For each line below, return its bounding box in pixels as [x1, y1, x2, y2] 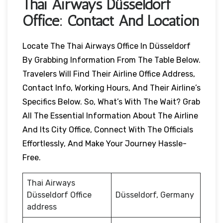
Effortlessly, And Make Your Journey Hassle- [22, 138, 187, 148]
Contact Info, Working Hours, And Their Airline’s [22, 83, 201, 93]
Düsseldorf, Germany [115, 190, 194, 200]
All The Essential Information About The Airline [22, 111, 198, 120]
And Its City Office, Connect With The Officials [22, 124, 193, 134]
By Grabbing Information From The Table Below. [22, 55, 201, 65]
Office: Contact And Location [22, 11, 199, 30]
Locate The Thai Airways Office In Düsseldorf [22, 41, 191, 51]
